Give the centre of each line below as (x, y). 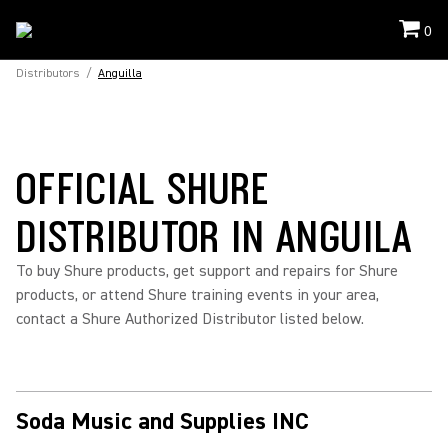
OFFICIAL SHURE (143, 187)
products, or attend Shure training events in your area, (197, 295)
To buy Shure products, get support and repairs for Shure (207, 271)
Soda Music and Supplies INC (162, 421)
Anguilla (120, 73)
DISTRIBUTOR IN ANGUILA (215, 235)
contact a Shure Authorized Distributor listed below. (190, 319)
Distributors (48, 73)
